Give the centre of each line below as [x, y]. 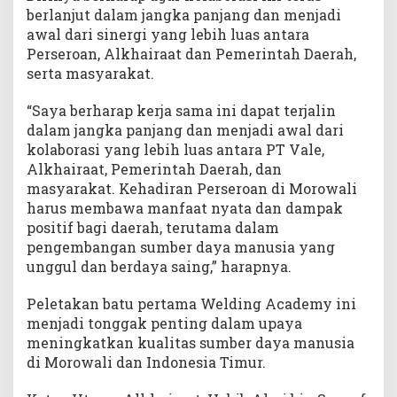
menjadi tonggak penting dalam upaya [164, 323]
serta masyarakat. [90, 74]
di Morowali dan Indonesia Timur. [146, 362]
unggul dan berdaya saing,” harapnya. [159, 267]
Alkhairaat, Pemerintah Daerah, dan [154, 169]
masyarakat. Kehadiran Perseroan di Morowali [192, 189]
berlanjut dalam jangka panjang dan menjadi [184, 15]
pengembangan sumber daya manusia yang [181, 247]
